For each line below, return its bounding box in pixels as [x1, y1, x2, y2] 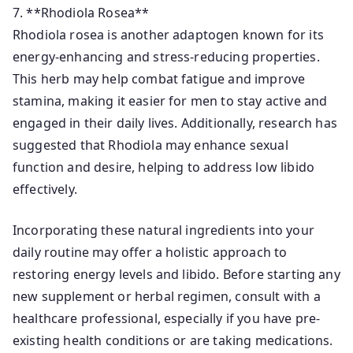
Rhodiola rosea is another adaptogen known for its [13, 26, 324, 43]
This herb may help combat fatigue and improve [13, 70, 306, 87]
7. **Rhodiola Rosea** [13, 4, 150, 21]
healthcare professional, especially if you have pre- [13, 310, 321, 327]
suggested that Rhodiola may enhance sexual [13, 136, 288, 154]
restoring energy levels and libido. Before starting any [13, 266, 340, 283]
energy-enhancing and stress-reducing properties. [13, 48, 320, 65]
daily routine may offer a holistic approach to [13, 243, 288, 261]
